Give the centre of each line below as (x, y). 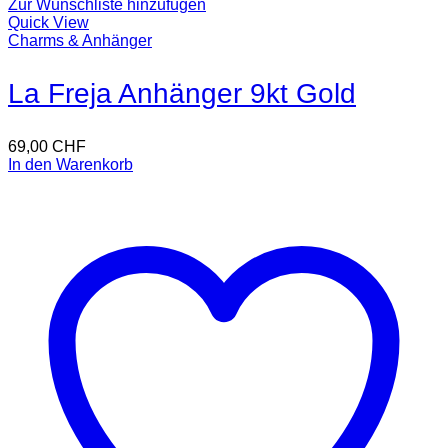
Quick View (48, 23)
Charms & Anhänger (80, 41)
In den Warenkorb (70, 165)
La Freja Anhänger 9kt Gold (182, 94)
